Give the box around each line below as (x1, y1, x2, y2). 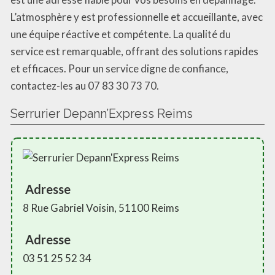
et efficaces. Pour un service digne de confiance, (10, 62, 228, 76)
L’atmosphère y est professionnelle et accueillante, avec (10, 10, 263, 24)
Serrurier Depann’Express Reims (10, 106, 193, 122)
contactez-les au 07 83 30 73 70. (10, 79, 159, 93)
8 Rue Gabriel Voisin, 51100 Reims (23, 201, 179, 215)
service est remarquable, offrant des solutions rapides (10, 45, 258, 58)
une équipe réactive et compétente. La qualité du (10, 28, 231, 41)
